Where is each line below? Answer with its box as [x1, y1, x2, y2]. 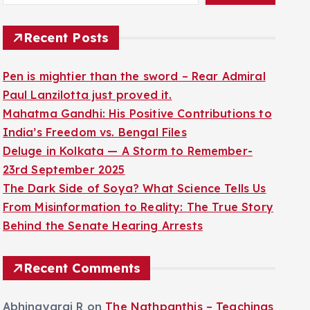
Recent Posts [23, 30, 109, 46]
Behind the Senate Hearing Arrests [2, 219, 203, 232]
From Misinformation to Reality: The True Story [2, 200, 273, 214]
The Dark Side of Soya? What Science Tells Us [2, 181, 266, 195]
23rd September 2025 [2, 163, 125, 176]
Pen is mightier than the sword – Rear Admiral [2, 69, 266, 83]
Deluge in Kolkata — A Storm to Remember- [2, 144, 253, 158]
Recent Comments [23, 260, 141, 276]
